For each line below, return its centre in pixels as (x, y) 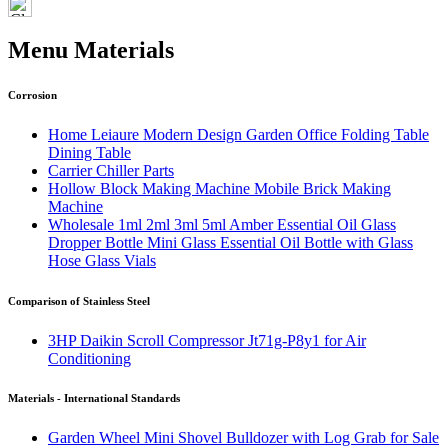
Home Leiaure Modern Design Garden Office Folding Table (238, 134)
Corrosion (32, 94)
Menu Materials (91, 49)
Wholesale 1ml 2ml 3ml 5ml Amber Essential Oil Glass (222, 224)
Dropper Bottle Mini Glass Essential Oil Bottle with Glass (230, 242)
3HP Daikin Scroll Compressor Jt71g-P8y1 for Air (207, 340)
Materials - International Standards (94, 398)
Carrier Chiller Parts (111, 170)
